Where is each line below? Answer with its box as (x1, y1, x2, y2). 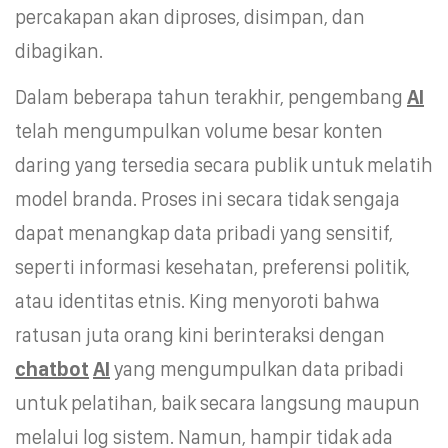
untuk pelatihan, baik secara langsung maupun (15, 390, 420, 415)
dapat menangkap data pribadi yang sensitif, (15, 220, 393, 245)
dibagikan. (15, 38, 103, 63)
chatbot (15, 356, 89, 381)
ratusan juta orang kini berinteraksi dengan (15, 322, 385, 347)
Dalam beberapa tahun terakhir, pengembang (15, 84, 407, 109)
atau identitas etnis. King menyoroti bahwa (15, 288, 380, 313)
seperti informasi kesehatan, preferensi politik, (15, 254, 410, 279)
